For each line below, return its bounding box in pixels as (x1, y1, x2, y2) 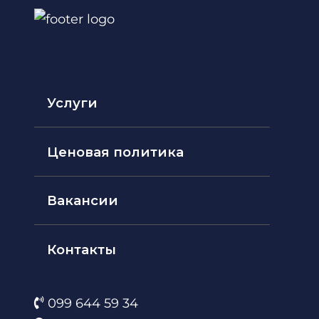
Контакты (47, 241, 117, 258)
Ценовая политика (47, 143, 184, 160)
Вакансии (47, 192, 119, 209)
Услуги (47, 94, 98, 111)
